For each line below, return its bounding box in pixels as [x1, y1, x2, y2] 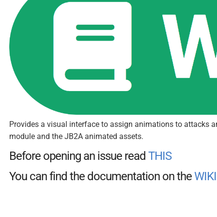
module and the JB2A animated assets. [9, 132, 143, 141]
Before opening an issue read [9, 149, 148, 163]
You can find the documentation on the [9, 170, 194, 184]
